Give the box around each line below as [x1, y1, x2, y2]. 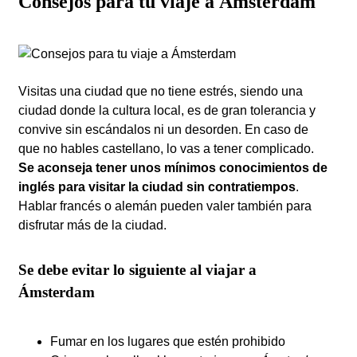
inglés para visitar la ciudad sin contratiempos [18, 179, 296, 194]
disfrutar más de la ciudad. [18, 218, 167, 232]
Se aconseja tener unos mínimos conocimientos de [18, 160, 328, 175]
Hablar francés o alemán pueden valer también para [18, 198, 312, 213]
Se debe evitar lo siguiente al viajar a [18, 261, 257, 278]
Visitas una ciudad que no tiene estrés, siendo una [18, 84, 303, 98]
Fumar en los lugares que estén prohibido [50, 334, 285, 348]
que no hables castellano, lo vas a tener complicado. [18, 141, 314, 155]
